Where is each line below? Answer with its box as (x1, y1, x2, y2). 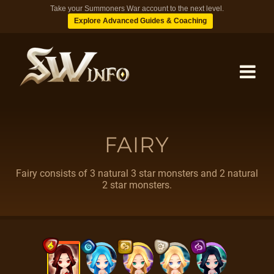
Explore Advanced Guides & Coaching (73, 17, 207, 25)
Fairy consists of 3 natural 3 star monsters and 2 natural (16, 168, 258, 179)
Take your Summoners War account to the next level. (50, 4, 224, 13)
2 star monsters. (102, 179, 172, 191)
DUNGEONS (111, 160, 163, 171)
